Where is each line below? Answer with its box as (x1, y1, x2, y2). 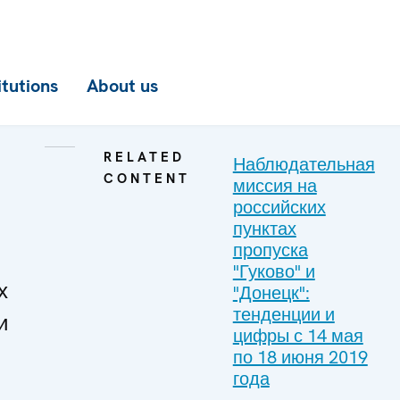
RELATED (103, 148, 185, 166)
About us (87, 74, 158, 97)
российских (232, 196, 326, 219)
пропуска (232, 238, 308, 262)
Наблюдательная (232, 153, 375, 176)
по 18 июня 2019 (232, 346, 368, 369)
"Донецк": (232, 281, 310, 304)
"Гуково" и (232, 260, 315, 283)
